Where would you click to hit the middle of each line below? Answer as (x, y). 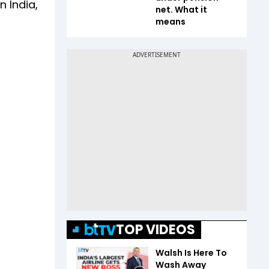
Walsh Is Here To (191, 252)
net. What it (181, 9)
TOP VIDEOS (156, 229)
